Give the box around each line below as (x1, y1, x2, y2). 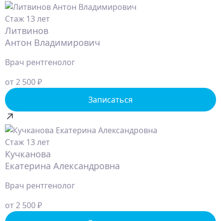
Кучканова (5, 148, 51, 160)
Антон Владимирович (5, 37, 100, 49)
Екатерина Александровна (5, 160, 120, 172)
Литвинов (5, 25, 48, 37)
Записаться (88, 94, 133, 106)
